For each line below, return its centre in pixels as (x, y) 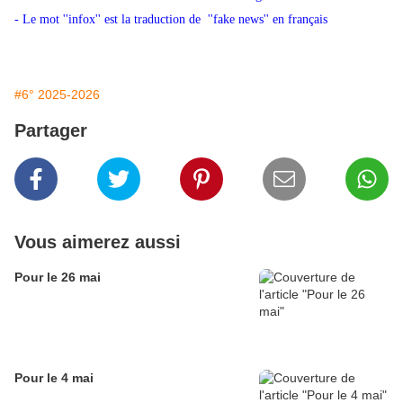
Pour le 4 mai (54, 378)
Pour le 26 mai (58, 278)
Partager (51, 131)
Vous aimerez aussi (98, 242)
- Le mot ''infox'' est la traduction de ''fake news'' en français (171, 20)
